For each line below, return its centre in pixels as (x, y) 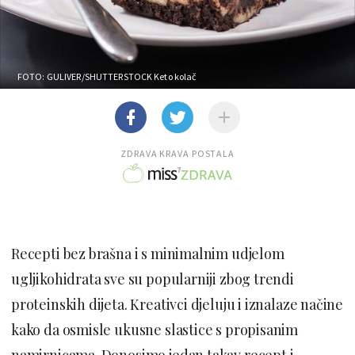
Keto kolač (175, 76)
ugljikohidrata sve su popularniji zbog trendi (153, 279)
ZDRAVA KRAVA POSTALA (177, 153)
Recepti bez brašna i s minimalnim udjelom (148, 253)
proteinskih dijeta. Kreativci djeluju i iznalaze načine (177, 304)
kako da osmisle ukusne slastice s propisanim (155, 329)
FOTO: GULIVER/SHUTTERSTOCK (86, 76)
